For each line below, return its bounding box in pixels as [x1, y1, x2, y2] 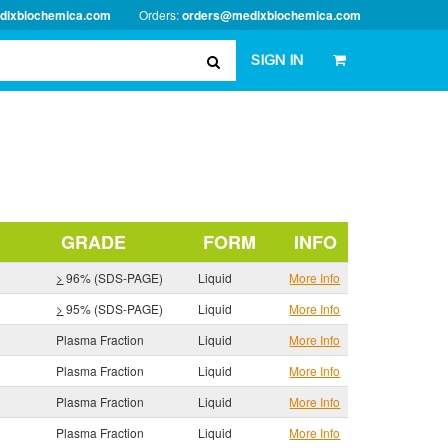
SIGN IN [251, 52, 303, 68]
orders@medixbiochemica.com [182, 6, 361, 24]
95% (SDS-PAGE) [63, 300, 164, 317]
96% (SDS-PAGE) [63, 269, 164, 286]
